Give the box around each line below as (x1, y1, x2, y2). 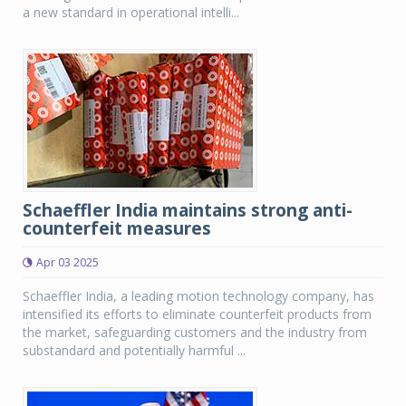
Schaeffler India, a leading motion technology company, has (23, 287, 374, 304)
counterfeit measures (23, 217, 211, 240)
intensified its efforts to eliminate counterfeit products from (23, 305, 372, 323)
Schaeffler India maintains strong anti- (23, 198, 353, 222)
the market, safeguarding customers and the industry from (23, 324, 367, 341)
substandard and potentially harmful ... (23, 342, 246, 359)
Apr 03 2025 (36, 255, 99, 270)
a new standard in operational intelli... (23, 4, 239, 21)
